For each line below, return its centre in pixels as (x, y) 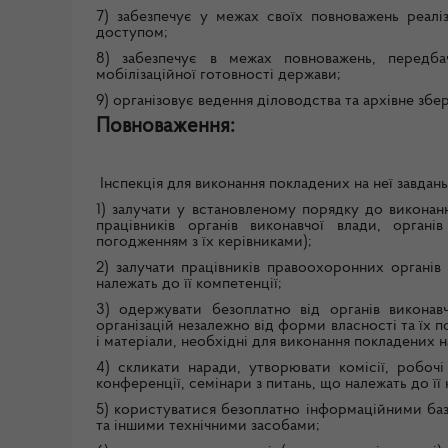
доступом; (132, 33)
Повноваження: (165, 126)
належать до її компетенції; (189, 284)
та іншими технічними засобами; (208, 426)
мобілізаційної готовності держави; (218, 75)
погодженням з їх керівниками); (204, 242)
